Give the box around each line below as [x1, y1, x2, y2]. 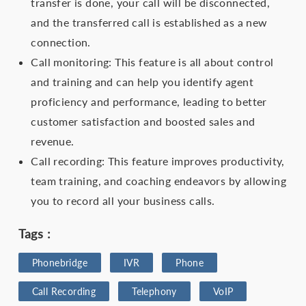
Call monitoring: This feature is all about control [31, 55, 274, 69]
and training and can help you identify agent [31, 75, 253, 89]
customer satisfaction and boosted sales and [31, 115, 255, 128]
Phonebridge [31, 257, 88, 269]
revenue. [31, 135, 74, 148]
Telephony [132, 286, 177, 298]
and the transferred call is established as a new [31, 16, 268, 29]
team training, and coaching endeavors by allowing [31, 174, 286, 188]
